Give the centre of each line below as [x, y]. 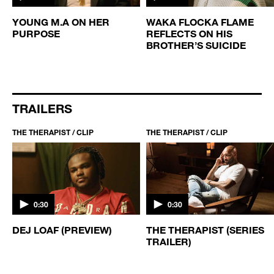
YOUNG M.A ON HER [61, 22]
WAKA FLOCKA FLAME [200, 22]
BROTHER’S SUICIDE [196, 45]
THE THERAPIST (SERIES [205, 229]
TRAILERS [42, 109]
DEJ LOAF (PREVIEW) [62, 229]
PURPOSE [36, 34]
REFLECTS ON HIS [189, 34]
